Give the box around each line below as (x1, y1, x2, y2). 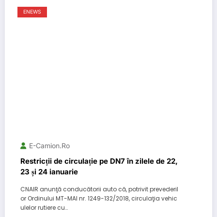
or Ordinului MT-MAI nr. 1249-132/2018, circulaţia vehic (20, 194, 177, 202)
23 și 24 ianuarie (20, 167, 78, 176)
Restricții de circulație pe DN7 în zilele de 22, (20, 156, 178, 166)
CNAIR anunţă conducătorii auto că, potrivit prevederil (20, 185, 178, 193)
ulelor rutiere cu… (20, 203, 68, 212)
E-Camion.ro (29, 141, 70, 150)
